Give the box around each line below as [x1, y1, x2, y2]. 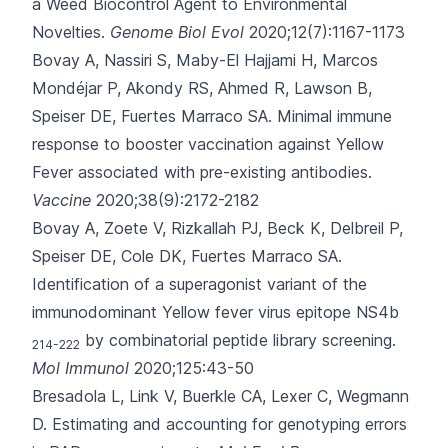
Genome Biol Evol [110, 22, 244, 42]
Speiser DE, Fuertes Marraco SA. [32, 106, 272, 126]
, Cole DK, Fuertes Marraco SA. [112, 246, 342, 266]
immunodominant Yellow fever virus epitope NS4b [32, 302, 399, 322]
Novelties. [32, 22, 105, 42]
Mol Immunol [32, 358, 129, 378]
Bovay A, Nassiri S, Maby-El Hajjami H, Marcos [32, 50, 378, 70]
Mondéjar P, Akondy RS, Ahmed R [32, 78, 285, 98]
